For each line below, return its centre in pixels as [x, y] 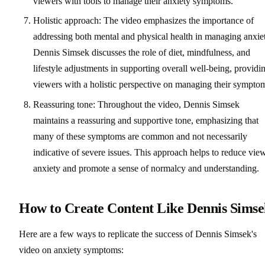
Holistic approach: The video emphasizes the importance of [143, 21]
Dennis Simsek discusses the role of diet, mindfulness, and [142, 53]
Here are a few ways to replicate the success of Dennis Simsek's [138, 234]
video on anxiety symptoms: [71, 250]
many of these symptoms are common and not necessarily [140, 136]
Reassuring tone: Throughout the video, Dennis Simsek [136, 104]
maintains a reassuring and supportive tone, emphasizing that [146, 120]
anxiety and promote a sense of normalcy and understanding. [146, 168]
